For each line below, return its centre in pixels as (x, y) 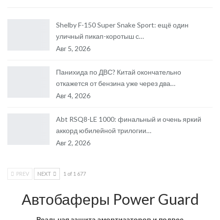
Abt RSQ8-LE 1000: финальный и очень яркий (129, 119)
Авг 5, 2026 (73, 49)
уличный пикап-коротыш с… (100, 36)
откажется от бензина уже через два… (116, 83)
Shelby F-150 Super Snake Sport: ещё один (122, 25)
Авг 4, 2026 (73, 96)
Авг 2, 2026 (73, 143)
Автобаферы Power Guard (110, 199)
